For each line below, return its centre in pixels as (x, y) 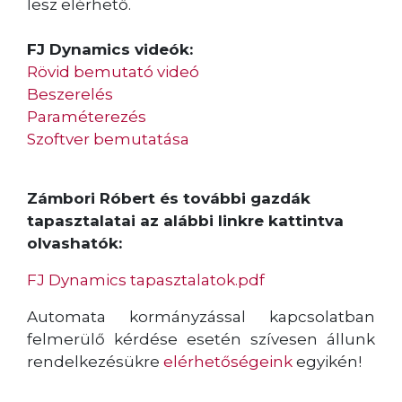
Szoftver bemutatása (108, 139)
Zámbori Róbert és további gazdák (169, 198)
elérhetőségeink (228, 361)
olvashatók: (74, 243)
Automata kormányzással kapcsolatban (201, 316)
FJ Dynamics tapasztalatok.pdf (146, 280)
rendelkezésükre (95, 361)
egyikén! (327, 361)
